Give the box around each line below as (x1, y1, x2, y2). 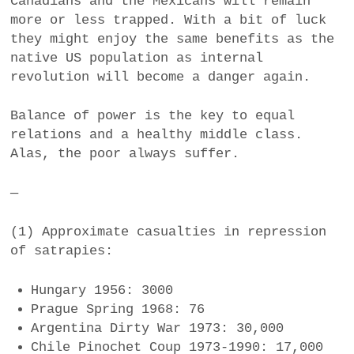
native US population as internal (10, 50, 264, 66)
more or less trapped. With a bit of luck (10, 12, 327, 28)
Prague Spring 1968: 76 (30, 301, 205, 317)
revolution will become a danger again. (10, 69, 311, 85)
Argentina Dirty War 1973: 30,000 (30, 320, 284, 336)
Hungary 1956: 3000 (30, 282, 173, 298)
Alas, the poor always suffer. (10, 146, 240, 162)
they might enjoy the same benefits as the (10, 31, 335, 47)
